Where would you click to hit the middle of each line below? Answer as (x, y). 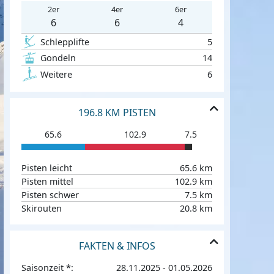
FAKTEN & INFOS (117, 246)
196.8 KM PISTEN (117, 113)
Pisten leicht (47, 168)
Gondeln (58, 58)
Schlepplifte (65, 42)
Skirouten (42, 209)
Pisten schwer (50, 195)
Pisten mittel (48, 182)
